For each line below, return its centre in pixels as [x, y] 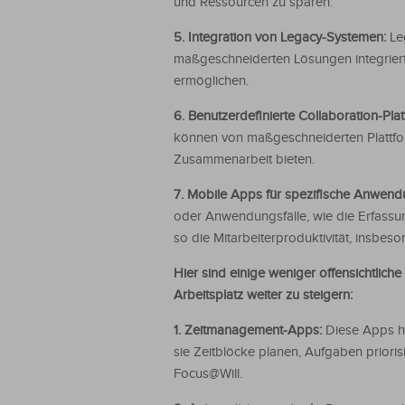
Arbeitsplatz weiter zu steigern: [263, 295]
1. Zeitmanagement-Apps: [250, 330]
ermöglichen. [211, 81]
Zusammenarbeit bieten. [244, 160]
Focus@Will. [208, 374]
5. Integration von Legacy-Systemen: [282, 38]
